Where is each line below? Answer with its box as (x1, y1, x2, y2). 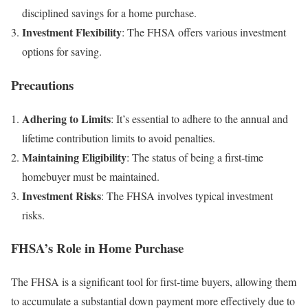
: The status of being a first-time (126, 149, 263, 164)
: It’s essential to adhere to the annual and (111, 111, 288, 126)
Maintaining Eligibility (22, 148, 126, 165)
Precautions (11, 75, 74, 94)
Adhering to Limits (22, 110, 111, 126)
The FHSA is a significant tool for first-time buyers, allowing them (11, 274, 296, 289)
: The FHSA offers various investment (122, 25, 286, 40)
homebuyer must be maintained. (22, 168, 159, 184)
